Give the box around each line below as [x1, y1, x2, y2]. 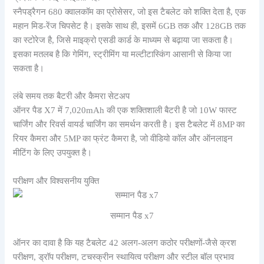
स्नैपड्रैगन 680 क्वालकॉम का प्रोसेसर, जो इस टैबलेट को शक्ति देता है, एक [13, 6, 246, 16]
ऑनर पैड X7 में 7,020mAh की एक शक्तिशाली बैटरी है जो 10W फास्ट [13, 105, 237, 115]
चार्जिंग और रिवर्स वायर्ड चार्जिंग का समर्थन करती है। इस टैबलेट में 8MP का [13, 120, 245, 130]
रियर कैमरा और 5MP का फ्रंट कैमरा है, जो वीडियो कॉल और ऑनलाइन [13, 134, 233, 144]
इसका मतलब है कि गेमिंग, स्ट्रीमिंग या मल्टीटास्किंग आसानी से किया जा [13, 49, 232, 59]
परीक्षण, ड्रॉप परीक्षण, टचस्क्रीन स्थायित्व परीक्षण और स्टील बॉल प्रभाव [13, 252, 235, 262]
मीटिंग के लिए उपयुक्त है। [13, 148, 93, 158]
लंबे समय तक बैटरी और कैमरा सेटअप [13, 91, 130, 101]
